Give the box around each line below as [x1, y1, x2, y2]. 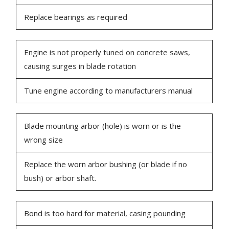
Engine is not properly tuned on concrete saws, [24, 47, 191, 58]
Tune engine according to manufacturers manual [24, 85, 193, 96]
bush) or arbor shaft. [24, 173, 97, 184]
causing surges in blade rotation [24, 61, 136, 72]
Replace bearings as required [24, 12, 128, 22]
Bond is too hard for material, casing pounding [24, 208, 186, 219]
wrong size [24, 134, 63, 145]
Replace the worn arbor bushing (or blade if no [24, 159, 188, 170]
